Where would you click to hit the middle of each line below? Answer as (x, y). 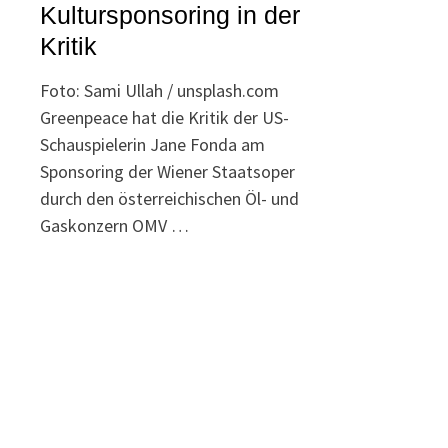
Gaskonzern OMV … (115, 226)
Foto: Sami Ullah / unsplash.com (160, 91)
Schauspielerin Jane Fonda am (153, 145)
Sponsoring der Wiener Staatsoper (168, 172)
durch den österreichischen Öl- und (170, 199)
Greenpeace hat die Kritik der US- (165, 118)
